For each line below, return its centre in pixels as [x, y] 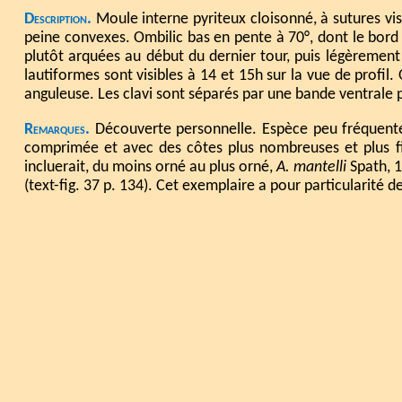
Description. [57, 20]
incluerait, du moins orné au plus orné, [150, 167]
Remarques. [57, 129]
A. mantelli [312, 167]
